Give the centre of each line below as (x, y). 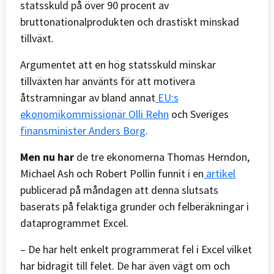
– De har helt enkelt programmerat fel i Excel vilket (136, 249)
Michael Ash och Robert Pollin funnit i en (112, 173)
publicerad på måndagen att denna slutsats (119, 190)
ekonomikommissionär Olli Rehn (94, 114)
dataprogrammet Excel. (74, 223)
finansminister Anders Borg (83, 130)
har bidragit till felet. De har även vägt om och (125, 265)
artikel (220, 173)
